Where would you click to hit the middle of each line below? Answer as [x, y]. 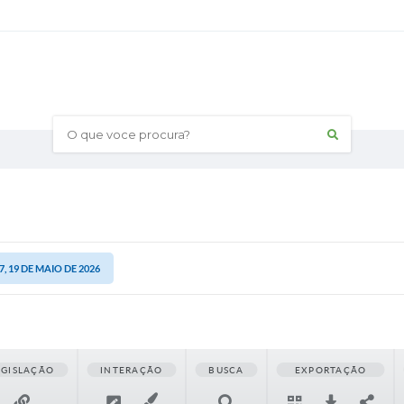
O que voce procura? [119, 134]
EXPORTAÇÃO [331, 370]
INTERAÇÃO [132, 370]
